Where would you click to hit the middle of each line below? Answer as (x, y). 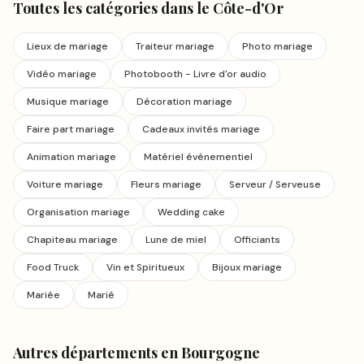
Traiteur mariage (175, 46)
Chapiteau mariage (72, 240)
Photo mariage (277, 46)
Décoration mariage (184, 102)
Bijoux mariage (247, 267)
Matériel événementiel (198, 157)
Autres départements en (97, 353)
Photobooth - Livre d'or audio (195, 74)
